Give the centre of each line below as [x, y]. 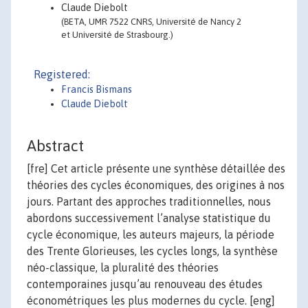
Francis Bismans [97, 89]
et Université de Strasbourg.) [117, 35]
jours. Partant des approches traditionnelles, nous [149, 202]
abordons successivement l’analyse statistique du [149, 218]
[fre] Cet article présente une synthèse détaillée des [156, 169]
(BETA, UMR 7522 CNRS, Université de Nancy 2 [151, 22]
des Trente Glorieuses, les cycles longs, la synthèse [152, 251]
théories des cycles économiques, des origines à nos [156, 185]
